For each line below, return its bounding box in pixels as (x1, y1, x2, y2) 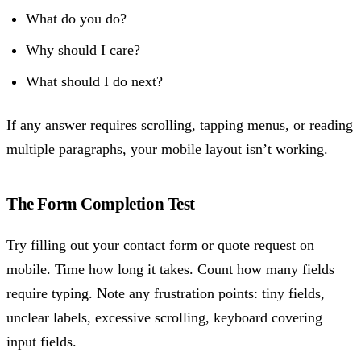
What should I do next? (26, 73, 164, 89)
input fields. (6, 333, 77, 350)
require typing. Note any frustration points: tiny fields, (6, 284, 325, 301)
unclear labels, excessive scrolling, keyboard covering (6, 309, 322, 326)
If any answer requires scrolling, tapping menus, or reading (6, 116, 353, 133)
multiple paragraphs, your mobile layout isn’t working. (6, 140, 328, 157)
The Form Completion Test (6, 193, 196, 214)
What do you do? (26, 10, 127, 27)
